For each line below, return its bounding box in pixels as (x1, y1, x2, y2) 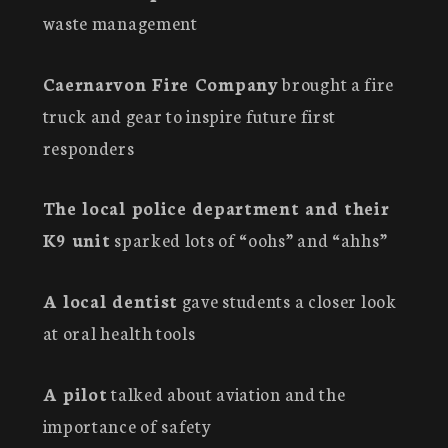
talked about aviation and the (107, 380, 346, 406)
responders (42, 134, 135, 160)
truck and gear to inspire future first (42, 102, 337, 128)
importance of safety (42, 412, 212, 438)
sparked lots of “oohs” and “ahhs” (110, 227, 388, 253)
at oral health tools (42, 320, 196, 346)
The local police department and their (42, 195, 390, 221)
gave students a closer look (178, 288, 397, 314)
